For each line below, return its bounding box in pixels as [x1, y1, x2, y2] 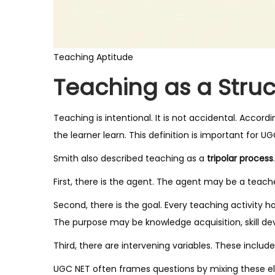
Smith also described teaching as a [53, 152, 207, 165]
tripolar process [207, 152, 273, 165]
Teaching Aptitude [53, 50, 133, 63]
